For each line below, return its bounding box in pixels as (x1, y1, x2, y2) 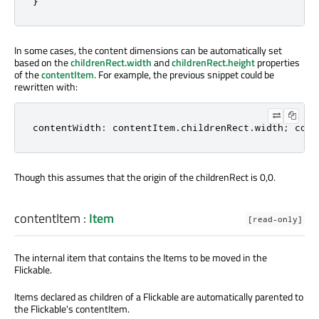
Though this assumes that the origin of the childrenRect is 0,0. (14, 169, 276, 184)
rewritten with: (14, 78, 78, 94)
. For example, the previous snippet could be (94, 66, 274, 82)
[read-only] (248, 214, 303, 225)
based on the (14, 54, 70, 70)
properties (255, 54, 300, 70)
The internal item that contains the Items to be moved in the (14, 250, 267, 266)
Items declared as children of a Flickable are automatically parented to (14, 289, 303, 305)
